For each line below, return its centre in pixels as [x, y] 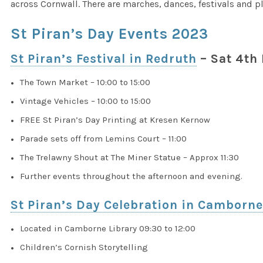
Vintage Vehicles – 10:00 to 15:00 [86, 101]
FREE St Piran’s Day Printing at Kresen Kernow [115, 120]
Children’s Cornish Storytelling [84, 247]
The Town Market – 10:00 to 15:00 [85, 82]
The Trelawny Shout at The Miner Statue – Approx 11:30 [130, 157]
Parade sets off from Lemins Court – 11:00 [104, 139]
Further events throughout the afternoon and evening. [131, 176]
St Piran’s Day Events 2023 [110, 34]
